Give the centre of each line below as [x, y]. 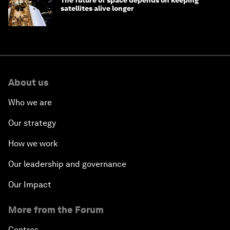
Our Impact [30, 185]
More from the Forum [56, 210]
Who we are [30, 103]
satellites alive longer [97, 8]
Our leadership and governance [67, 164]
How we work [33, 144]
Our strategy [32, 123]
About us [28, 83]
